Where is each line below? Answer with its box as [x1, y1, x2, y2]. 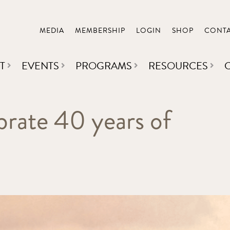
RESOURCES [148, 58, 208, 73]
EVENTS [22, 58, 59, 73]
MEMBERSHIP [75, 25, 125, 36]
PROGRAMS [75, 58, 132, 73]
